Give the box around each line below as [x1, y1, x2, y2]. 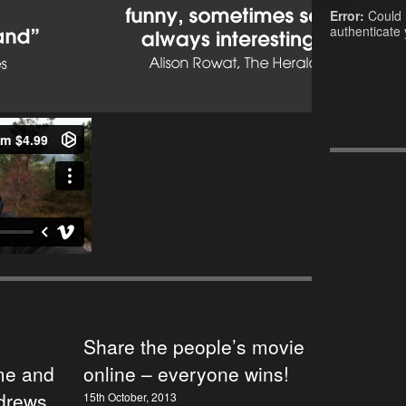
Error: [330, 6, 364, 24]
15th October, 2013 [83, 389, 177, 404]
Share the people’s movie [83, 333, 304, 360]
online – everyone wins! [83, 360, 289, 387]
